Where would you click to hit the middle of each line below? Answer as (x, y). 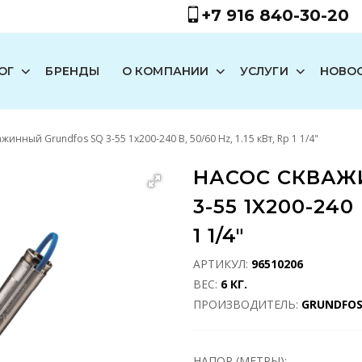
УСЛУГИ (264, 71)
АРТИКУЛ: (222, 264)
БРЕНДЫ (73, 71)
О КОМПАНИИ (166, 71)
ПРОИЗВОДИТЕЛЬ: (247, 304)
